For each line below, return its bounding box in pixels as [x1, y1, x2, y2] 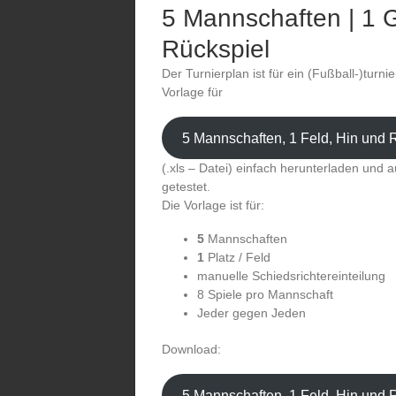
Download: [162, 342, 221, 356]
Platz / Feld [204, 250, 270, 264]
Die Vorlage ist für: [162, 198, 264, 212]
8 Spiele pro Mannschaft [197, 287, 333, 301]
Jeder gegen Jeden [197, 306, 306, 320]
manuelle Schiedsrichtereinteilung [197, 269, 385, 283]
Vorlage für [162, 85, 223, 99]
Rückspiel [162, 35, 270, 63]
